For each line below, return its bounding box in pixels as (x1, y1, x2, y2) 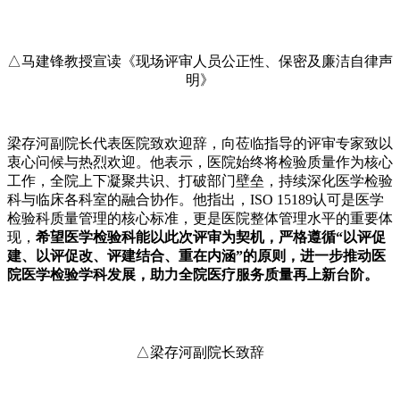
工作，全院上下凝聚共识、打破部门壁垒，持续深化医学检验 (7, 172, 393, 188)
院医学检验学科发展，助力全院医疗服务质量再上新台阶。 (7, 266, 379, 282)
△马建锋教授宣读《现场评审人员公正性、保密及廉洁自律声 (7, 53, 393, 69)
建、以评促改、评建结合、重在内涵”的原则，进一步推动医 (7, 247, 386, 263)
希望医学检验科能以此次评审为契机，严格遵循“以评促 (36, 229, 386, 245)
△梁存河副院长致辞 (136, 344, 264, 360)
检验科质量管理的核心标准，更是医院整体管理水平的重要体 (7, 210, 393, 226)
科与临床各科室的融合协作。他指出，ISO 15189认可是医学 (7, 191, 384, 207)
